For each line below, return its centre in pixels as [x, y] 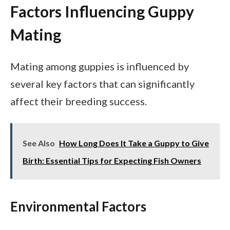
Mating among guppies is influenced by [100, 66]
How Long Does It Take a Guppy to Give [134, 143]
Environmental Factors [78, 207]
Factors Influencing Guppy [102, 11]
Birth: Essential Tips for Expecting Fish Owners [112, 161]
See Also [39, 143]
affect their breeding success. [79, 101]
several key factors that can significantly [102, 84]
